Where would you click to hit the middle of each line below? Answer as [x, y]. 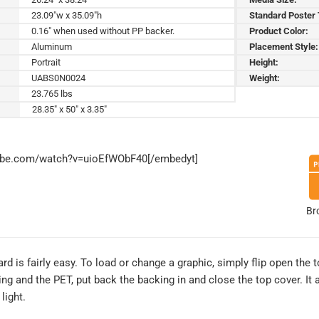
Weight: [265, 78]
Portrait [46, 62]
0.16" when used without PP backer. [103, 31]
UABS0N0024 [59, 78]
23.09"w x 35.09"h [67, 15]
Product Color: [279, 31]
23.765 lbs [52, 93]
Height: [264, 62]
